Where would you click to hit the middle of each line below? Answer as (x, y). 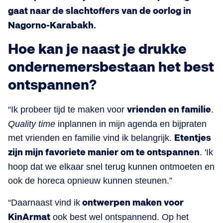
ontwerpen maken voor (132, 203)
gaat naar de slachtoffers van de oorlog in (100, 11)
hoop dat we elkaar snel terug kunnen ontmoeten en (111, 167)
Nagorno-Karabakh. (52, 26)
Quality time (33, 124)
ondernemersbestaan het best (111, 67)
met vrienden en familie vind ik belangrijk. (91, 138)
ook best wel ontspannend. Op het (119, 217)
